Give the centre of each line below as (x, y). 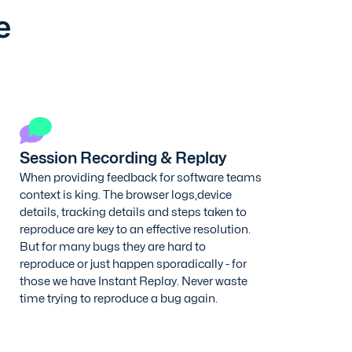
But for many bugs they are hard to (112, 246)
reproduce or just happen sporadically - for (133, 263)
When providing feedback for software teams (140, 177)
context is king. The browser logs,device (125, 194)
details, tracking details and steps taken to (133, 211)
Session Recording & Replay (123, 158)
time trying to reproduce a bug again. (118, 298)
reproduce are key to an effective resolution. (135, 229)
